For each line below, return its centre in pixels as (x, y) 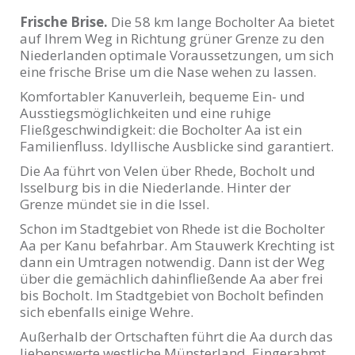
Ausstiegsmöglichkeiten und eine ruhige (145, 113)
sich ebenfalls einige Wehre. (107, 311)
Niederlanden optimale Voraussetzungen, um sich (177, 55)
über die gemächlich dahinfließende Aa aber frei (172, 278)
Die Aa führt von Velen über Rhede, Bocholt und (168, 170)
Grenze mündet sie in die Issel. (115, 204)
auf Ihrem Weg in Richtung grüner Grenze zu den (172, 38)
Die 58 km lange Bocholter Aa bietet (223, 21)
